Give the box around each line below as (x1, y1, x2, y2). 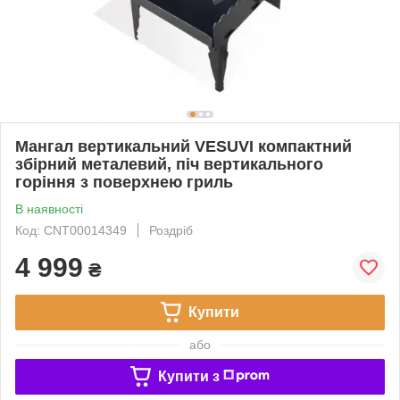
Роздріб (149, 222, 193, 237)
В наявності (15, 201, 83, 216)
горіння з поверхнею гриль (15, 172, 233, 191)
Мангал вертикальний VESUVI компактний (15, 137, 352, 155)
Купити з (157, 368, 220, 384)
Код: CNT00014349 (15, 222, 127, 237)
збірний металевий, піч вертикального (15, 154, 323, 173)
